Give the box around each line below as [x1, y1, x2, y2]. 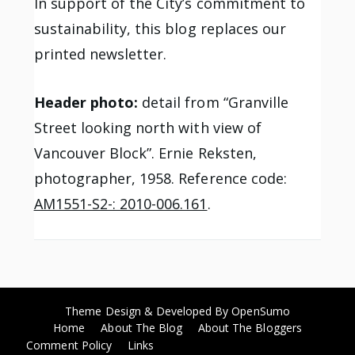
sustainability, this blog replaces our [33, 19, 287, 39]
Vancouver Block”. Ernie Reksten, [33, 143, 257, 162]
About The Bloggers [198, 319, 302, 335]
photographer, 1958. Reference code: [33, 168, 287, 188]
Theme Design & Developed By [65, 303, 232, 319]
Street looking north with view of [33, 117, 261, 137]
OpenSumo [231, 303, 290, 319]
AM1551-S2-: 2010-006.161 [33, 193, 208, 213]
